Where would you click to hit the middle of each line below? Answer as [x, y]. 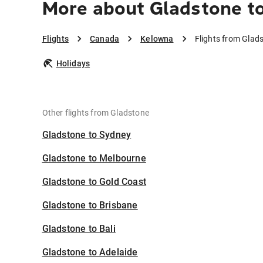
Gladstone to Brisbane [90, 205]
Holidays [73, 64]
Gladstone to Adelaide [90, 252]
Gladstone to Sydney [87, 135]
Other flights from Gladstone [96, 113]
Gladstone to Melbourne [94, 159]
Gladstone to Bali [79, 229]
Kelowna [157, 39]
